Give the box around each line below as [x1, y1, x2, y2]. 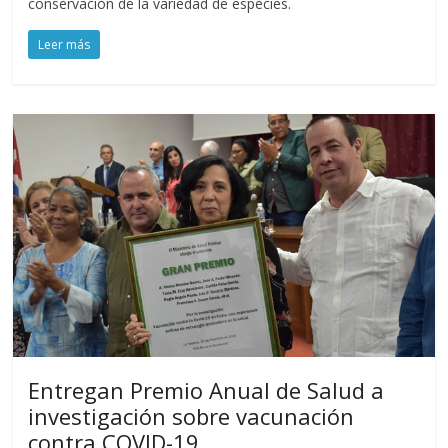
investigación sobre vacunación [28, 401, 355, 432]
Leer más [38, 35, 91, 53]
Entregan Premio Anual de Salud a [28, 375, 385, 406]
